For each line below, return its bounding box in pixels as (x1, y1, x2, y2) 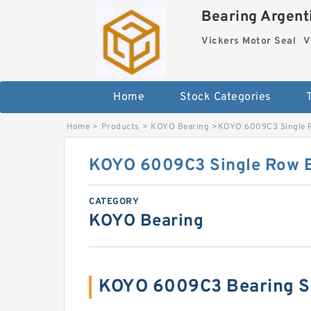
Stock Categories (179, 90, 271, 104)
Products (101, 121, 140, 133)
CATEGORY (89, 196, 139, 208)
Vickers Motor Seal (201, 35, 296, 47)
